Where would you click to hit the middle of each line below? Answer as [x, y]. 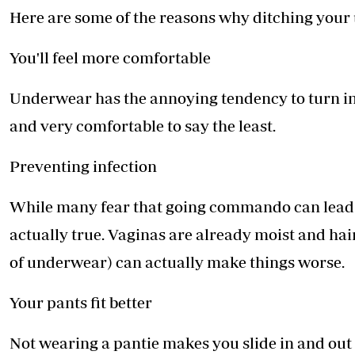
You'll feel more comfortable [110, 58]
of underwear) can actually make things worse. [177, 262]
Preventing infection [85, 166]
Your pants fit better [81, 303]
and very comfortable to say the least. [143, 126]
